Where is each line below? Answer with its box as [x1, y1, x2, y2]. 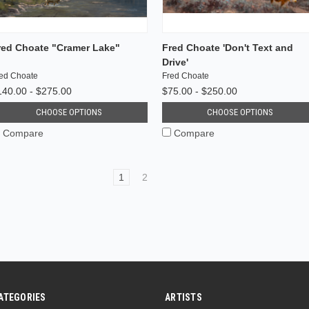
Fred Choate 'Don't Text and [161, 41, 293, 53]
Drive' [161, 56, 188, 68]
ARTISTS [165, 291, 202, 303]
